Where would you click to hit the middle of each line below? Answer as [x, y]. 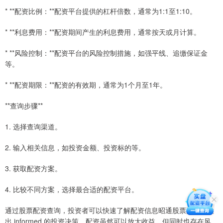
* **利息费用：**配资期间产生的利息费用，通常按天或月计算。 [103, 32]
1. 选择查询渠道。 [33, 127]
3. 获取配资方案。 [33, 168]
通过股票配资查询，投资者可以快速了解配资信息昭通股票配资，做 [110, 210]
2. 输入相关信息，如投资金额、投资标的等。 [75, 148]
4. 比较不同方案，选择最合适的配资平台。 [72, 189]
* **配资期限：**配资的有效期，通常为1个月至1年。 [86, 85]
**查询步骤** [24, 106]
